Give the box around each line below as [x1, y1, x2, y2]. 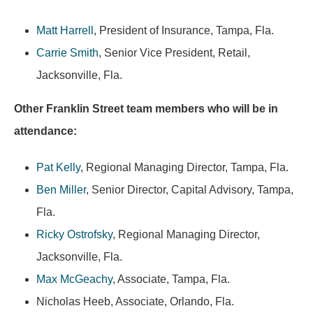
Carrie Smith [36, 47, 99, 59]
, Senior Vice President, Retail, [99, 47, 250, 59]
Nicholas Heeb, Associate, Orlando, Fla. [36, 296, 234, 307]
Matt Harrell [36, 24, 94, 36]
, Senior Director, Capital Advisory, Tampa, [86, 184, 293, 196]
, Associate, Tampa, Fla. [112, 273, 230, 285]
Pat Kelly [36, 161, 80, 173]
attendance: [14, 125, 77, 137]
